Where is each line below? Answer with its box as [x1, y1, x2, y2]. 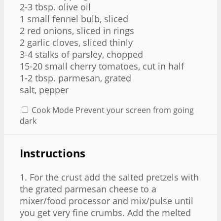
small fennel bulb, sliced [25, 13, 128, 25]
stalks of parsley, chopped [33, 48, 143, 61]
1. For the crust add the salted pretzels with [20, 171, 199, 183]
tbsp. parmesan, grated [33, 72, 131, 84]
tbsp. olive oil [33, 1, 91, 13]
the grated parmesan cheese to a [20, 183, 156, 195]
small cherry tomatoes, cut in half [42, 60, 184, 73]
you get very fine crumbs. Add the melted [20, 206, 191, 219]
